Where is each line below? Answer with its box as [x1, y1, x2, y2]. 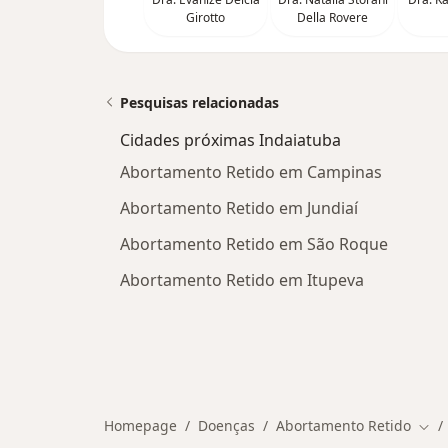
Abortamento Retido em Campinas [120, 160, 382, 183]
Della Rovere [297, 8, 368, 26]
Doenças [198, 415, 255, 435]
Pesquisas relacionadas [120, 92, 279, 112]
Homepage [104, 415, 177, 435]
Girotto [186, 8, 225, 26]
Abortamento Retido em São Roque [120, 232, 388, 255]
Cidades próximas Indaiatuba [120, 128, 341, 151]
